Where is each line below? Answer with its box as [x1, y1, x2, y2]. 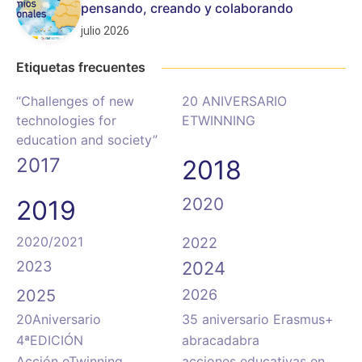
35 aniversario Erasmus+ [182, 311, 334, 328]
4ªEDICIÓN [16, 332, 83, 349]
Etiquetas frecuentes [16, 59, 145, 76]
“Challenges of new [16, 93, 134, 110]
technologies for [16, 112, 116, 129]
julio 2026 [81, 23, 129, 37]
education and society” [16, 132, 158, 149]
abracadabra [182, 332, 259, 349]
